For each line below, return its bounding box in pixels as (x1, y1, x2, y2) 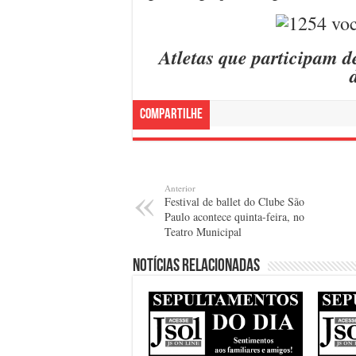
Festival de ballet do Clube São (164, 193, 304, 209)
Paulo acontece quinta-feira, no (164, 208, 304, 224)
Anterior (164, 181, 195, 194)
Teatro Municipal (164, 223, 242, 239)
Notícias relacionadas (133, 257, 260, 276)
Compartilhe (140, 106, 203, 122)
